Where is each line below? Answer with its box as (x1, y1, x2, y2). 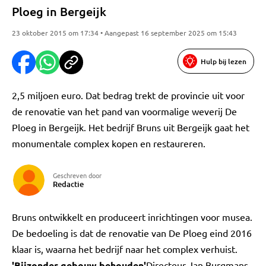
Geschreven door (53, 170, 102, 180)
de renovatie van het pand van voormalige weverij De (12, 105, 237, 117)
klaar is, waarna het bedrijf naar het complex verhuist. (12, 243, 237, 255)
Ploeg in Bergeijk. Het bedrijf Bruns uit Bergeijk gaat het (12, 121, 249, 133)
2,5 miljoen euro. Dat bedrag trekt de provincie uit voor (12, 89, 245, 101)
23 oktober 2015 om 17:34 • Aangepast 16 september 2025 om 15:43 (12, 28, 237, 37)
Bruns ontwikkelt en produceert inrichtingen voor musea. (12, 211, 252, 223)
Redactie (53, 179, 84, 189)
